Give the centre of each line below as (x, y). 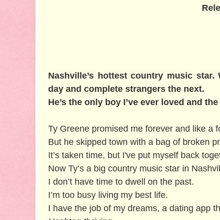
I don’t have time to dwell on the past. (121, 181)
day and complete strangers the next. (126, 89)
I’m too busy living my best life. (108, 195)
